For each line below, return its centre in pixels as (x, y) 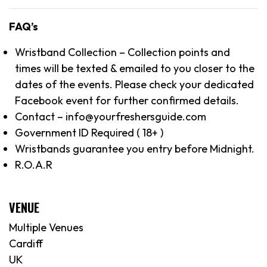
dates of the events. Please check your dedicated (134, 84)
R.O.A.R (34, 164)
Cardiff (26, 243)
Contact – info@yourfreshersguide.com (111, 116)
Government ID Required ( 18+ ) (89, 132)
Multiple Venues (46, 227)
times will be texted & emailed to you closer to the (135, 68)
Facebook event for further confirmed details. (127, 100)
